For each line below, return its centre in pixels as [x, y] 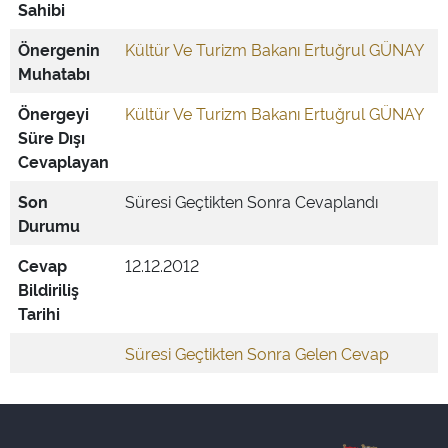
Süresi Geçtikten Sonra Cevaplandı [251, 201]
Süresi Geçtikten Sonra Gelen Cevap [257, 353]
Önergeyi [53, 113]
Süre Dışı [51, 137]
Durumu [49, 225]
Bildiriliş [48, 289]
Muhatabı [54, 73]
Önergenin [59, 49]
